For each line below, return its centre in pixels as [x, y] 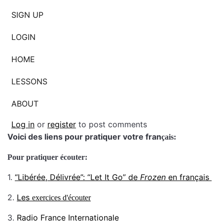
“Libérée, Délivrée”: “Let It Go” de [77, 177]
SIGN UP [27, 15]
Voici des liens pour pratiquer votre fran [84, 137]
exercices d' [50, 198]
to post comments [111, 124]
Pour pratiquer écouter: [47, 157]
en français [189, 177]
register [62, 124]
